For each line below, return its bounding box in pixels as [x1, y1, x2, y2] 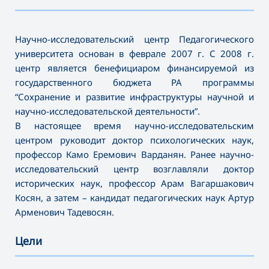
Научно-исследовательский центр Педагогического [15, 33, 254, 46]
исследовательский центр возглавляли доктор [15, 163, 254, 175]
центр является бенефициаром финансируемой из [15, 62, 254, 74]
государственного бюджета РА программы [15, 76, 254, 89]
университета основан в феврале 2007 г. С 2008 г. [15, 47, 254, 60]
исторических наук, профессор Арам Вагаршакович [15, 177, 254, 190]
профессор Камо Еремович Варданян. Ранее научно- [15, 148, 254, 161]
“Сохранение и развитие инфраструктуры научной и [15, 91, 254, 103]
